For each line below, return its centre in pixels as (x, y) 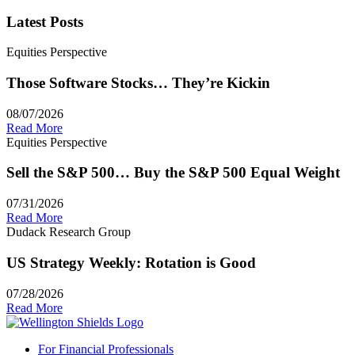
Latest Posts (45, 21)
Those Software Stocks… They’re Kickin (138, 83)
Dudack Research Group (69, 232)
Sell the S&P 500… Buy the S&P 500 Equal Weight (173, 173)
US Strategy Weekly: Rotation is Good (131, 262)
